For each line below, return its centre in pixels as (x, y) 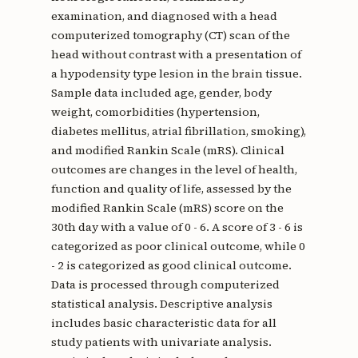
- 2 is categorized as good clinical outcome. (171, 265)
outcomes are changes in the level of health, (174, 169)
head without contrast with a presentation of (176, 54)
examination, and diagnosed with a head (164, 16)
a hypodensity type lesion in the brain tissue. (176, 73)
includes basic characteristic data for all (163, 322)
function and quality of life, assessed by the (171, 188)
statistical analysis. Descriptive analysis (161, 303)
